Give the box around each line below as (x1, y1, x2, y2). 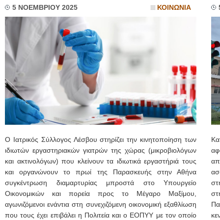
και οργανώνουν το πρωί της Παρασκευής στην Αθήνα (5, 168, 196, 176)
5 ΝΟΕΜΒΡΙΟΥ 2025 (12, 4, 78, 11)
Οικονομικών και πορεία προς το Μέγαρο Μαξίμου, (5, 190, 196, 197)
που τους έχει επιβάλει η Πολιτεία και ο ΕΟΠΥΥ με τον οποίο (5, 212, 196, 219)
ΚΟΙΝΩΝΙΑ (157, 4, 191, 11)
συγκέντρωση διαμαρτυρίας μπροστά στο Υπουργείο (5, 179, 196, 187)
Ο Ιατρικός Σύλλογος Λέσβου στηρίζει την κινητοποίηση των (5, 136, 196, 143)
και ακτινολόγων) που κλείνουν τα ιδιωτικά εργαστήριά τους (5, 158, 196, 165)
